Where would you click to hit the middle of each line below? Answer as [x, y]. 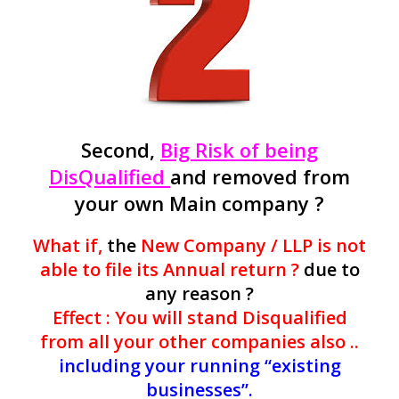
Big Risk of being [239, 149]
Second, [121, 149]
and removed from [260, 176]
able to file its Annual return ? [171, 269]
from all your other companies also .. [199, 341]
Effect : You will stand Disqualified [199, 317]
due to [331, 269]
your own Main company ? [199, 203]
